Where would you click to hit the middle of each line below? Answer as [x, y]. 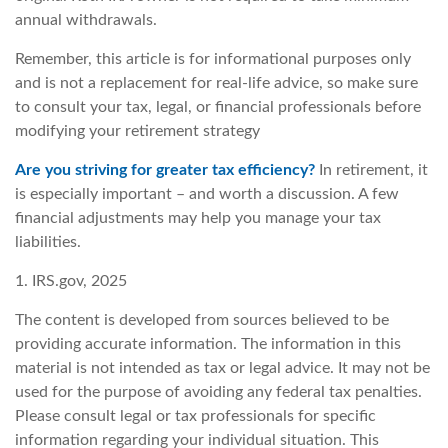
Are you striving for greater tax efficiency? [165, 169]
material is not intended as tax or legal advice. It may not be [222, 367]
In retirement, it [371, 169]
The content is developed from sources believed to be [202, 319]
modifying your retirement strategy [137, 130]
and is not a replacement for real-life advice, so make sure [216, 82]
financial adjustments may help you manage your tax [198, 217]
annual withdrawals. [88, 19]
